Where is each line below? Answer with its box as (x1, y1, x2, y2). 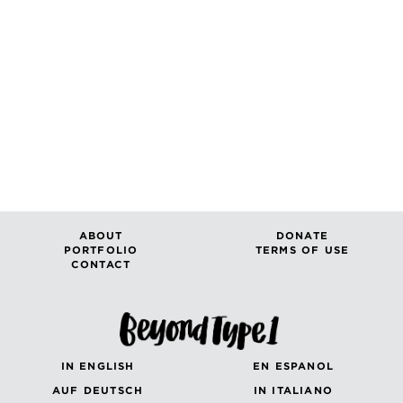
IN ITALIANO (253, 384, 334, 398)
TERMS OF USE (255, 244, 350, 257)
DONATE (275, 229, 329, 243)
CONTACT (70, 258, 131, 272)
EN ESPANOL (252, 360, 334, 373)
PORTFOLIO (63, 244, 139, 257)
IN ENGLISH (60, 360, 135, 373)
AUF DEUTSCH (52, 384, 144, 398)
